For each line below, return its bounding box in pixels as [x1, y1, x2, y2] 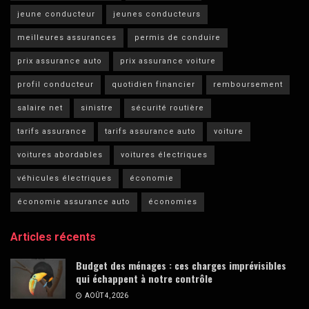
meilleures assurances [17, 33, 117, 43]
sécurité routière [131, 103, 204, 113]
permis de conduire [134, 33, 221, 43]
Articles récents [10, 230, 96, 244]
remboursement [213, 80, 283, 90]
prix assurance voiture [120, 57, 216, 66]
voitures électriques [121, 150, 208, 160]
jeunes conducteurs [113, 10, 201, 19]
